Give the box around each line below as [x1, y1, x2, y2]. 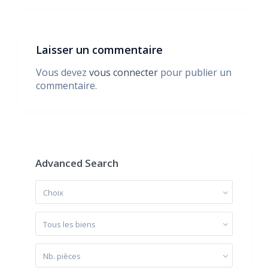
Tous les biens [43, 219, 96, 230]
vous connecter [89, 66, 158, 79]
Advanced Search [35, 156, 118, 170]
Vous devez [36, 66, 89, 79]
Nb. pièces [43, 251, 81, 261]
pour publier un [158, 66, 232, 79]
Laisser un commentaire [36, 42, 163, 57]
